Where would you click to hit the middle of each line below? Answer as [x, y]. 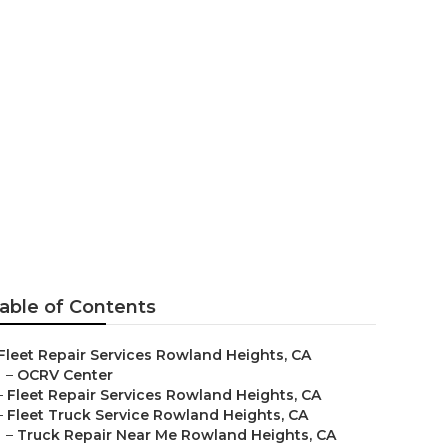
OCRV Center [65, 375]
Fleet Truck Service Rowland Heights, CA [157, 415]
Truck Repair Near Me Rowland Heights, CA [176, 435]
